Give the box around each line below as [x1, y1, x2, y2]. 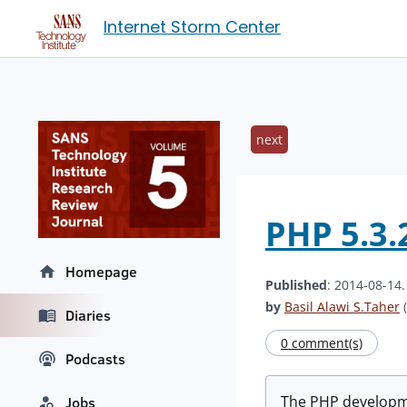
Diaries [65, 305, 111, 326]
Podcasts [65, 349, 125, 370]
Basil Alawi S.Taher [284, 298, 400, 315]
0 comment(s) [281, 334, 362, 352]
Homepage [65, 262, 137, 283]
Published [265, 276, 327, 293]
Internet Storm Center [104, 15, 281, 38]
